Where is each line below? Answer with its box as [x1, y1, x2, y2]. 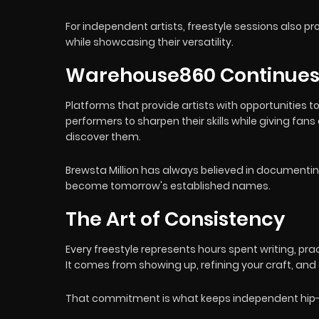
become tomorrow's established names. [66, 178, 271, 193]
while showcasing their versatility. [66, 34, 234, 49]
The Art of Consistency [66, 205, 285, 232]
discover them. [66, 129, 141, 144]
